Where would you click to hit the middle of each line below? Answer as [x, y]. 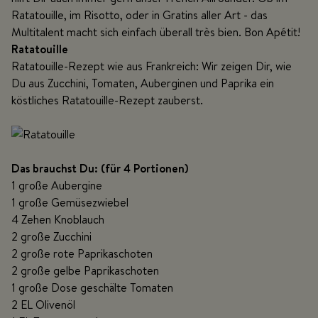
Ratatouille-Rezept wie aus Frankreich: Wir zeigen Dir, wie [152, 66]
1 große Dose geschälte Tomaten [92, 287]
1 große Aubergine [57, 185]
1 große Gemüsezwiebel [70, 202]
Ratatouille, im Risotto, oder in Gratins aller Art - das [139, 15]
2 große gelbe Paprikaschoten [85, 270]
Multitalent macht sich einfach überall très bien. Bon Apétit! [156, 32]
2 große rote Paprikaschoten [82, 253]
